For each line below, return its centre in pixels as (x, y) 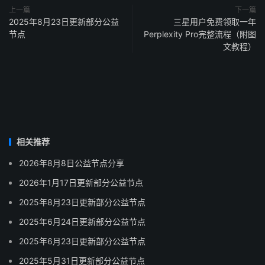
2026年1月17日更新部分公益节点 (81, 183)
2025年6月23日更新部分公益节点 (82, 241)
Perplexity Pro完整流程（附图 (200, 34)
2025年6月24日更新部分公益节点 (82, 222)
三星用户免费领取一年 (215, 22)
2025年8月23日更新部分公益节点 (82, 202)
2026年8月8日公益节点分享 (72, 163)
